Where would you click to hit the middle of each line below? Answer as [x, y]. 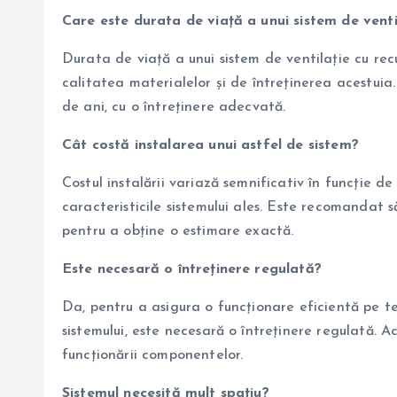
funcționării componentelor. [153, 356]
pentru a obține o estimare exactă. [178, 232]
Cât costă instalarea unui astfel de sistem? [210, 146]
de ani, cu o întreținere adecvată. [174, 108]
